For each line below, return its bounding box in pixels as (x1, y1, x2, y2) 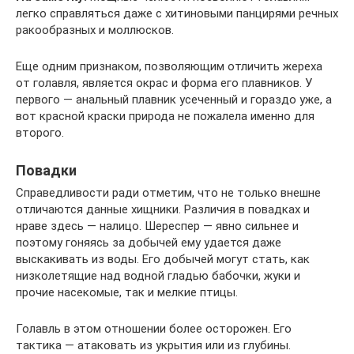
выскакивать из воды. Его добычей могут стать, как (16, 251, 310, 266)
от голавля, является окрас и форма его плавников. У (16, 75, 312, 90)
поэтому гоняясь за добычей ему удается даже (16, 235, 281, 250)
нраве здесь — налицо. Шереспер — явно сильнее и (16, 218, 299, 233)
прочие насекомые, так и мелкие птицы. (16, 284, 238, 299)
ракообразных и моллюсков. (16, 22, 174, 37)
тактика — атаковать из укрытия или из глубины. (16, 337, 291, 352)
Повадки (16, 161, 77, 179)
